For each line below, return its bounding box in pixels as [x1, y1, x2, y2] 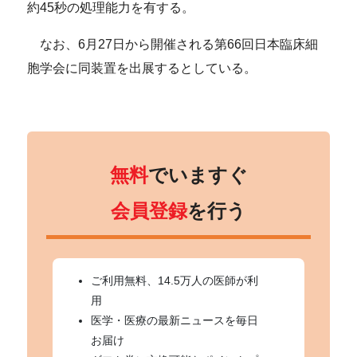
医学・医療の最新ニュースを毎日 [91, 313, 259, 327]
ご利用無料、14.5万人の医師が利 [91, 273, 259, 287]
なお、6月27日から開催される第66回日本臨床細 [27, 37, 319, 51]
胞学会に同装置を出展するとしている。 [27, 61, 257, 75]
